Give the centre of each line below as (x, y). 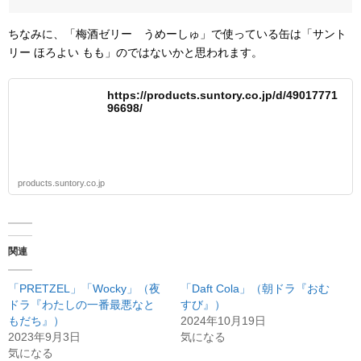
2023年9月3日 (44, 337)
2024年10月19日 (223, 321)
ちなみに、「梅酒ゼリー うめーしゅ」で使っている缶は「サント (177, 34)
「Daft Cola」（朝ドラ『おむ (255, 289)
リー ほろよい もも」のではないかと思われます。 (135, 53)
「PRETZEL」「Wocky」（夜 (84, 289)
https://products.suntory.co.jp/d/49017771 (222, 95)
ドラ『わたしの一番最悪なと (81, 305)
